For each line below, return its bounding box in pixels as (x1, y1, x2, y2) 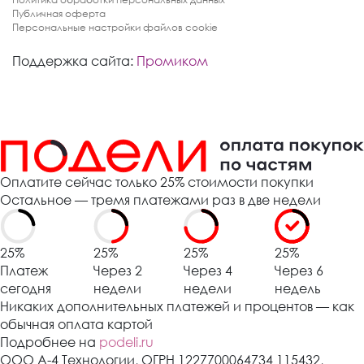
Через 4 (184, 262, 233, 279)
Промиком (136, 52, 208, 69)
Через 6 (275, 262, 324, 279)
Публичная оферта (12, 6, 106, 19)
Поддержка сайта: (12, 52, 133, 69)
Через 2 (93, 262, 142, 279)
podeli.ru (99, 334, 154, 351)
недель (275, 280, 322, 297)
